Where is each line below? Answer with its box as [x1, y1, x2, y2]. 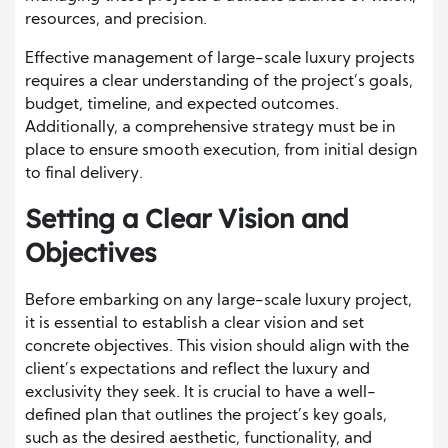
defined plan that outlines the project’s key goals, [25, 407, 387, 424]
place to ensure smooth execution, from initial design [25, 142, 417, 159]
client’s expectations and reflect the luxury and [25, 361, 370, 378]
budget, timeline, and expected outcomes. [25, 96, 339, 113]
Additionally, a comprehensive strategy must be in [25, 119, 395, 136]
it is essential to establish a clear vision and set [25, 315, 364, 332]
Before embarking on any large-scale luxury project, [25, 292, 412, 309]
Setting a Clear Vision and [25, 201, 348, 235]
